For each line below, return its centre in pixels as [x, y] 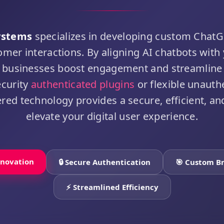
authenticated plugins [83, 79]
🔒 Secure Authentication [104, 157]
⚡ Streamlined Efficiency [112, 182]
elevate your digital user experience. [112, 111]
